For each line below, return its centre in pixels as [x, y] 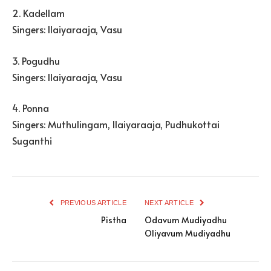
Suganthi [32, 141]
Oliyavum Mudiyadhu [188, 233]
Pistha [114, 220]
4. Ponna [31, 108]
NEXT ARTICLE [170, 203]
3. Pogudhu [36, 60]
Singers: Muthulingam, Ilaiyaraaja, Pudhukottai [116, 124]
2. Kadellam [38, 13]
